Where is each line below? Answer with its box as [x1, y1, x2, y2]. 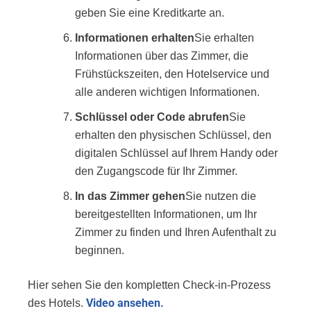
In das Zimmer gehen [75, 190, 185, 202]
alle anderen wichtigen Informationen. [75, 85, 260, 98]
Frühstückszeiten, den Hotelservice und [75, 67, 269, 80]
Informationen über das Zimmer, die [75, 49, 249, 62]
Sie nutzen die [185, 190, 256, 202]
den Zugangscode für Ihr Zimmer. [75, 165, 237, 177]
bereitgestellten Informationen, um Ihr [75, 208, 257, 220]
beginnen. [75, 244, 124, 256]
